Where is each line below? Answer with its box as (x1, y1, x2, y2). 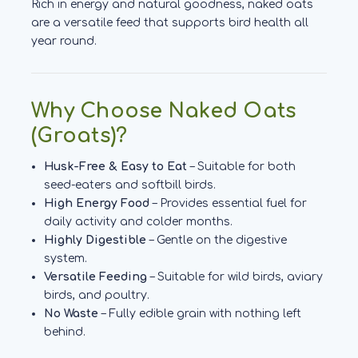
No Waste (44, 307, 99, 320)
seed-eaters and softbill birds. (44, 178, 217, 191)
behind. (44, 325, 86, 338)
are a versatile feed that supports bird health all (31, 16, 308, 29)
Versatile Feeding (44, 270, 148, 283)
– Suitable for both (187, 160, 296, 173)
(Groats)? (31, 124, 128, 147)
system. (44, 252, 88, 265)
